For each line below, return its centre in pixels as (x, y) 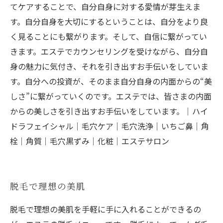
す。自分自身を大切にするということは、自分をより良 (109, 21)
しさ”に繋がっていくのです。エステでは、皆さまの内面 (111, 96)
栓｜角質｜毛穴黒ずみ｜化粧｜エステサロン (90, 141)
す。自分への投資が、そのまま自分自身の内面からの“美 (111, 81)
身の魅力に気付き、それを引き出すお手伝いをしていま (109, 66)
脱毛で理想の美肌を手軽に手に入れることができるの (106, 209)
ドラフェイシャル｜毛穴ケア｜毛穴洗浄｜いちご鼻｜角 (110, 126)
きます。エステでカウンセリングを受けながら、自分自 (109, 51)
